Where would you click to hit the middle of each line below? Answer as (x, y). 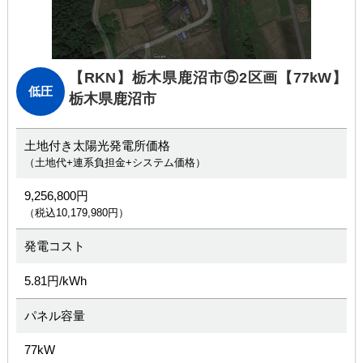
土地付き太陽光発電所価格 (97, 145)
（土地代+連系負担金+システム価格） (115, 162)
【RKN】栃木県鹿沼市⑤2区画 (173, 78)
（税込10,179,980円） (76, 213)
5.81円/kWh (55, 281)
